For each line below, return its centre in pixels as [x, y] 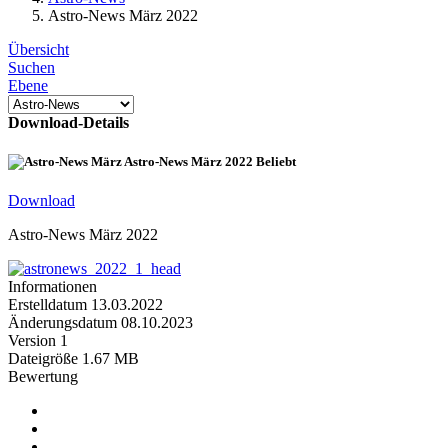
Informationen [52, 287]
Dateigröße [43, 359]
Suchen [31, 67]
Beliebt [276, 162]
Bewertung [43, 377]
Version [32, 341]
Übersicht [38, 49]
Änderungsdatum [64, 323]
